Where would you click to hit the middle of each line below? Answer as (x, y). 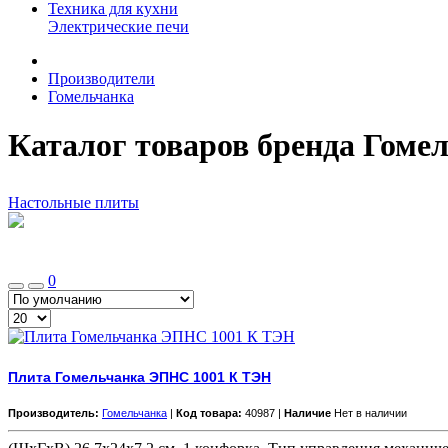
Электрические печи (118, 26)
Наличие (307, 412)
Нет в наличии (370, 412)
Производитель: (53, 412)
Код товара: (209, 412)
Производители (101, 78)
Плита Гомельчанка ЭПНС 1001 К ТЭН (139, 376)
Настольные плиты (73, 203)
